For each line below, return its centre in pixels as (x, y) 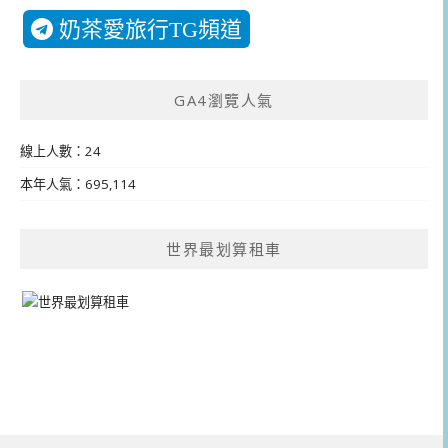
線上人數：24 (60, 150)
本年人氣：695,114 (78, 183)
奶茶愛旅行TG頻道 (147, 29)
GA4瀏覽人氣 (224, 99)
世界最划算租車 (224, 248)
